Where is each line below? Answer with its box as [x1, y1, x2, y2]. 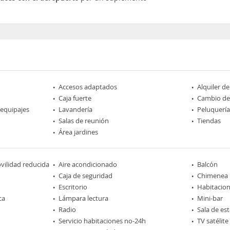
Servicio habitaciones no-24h [59, 216, 146, 225]
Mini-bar [197, 193, 223, 203]
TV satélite [197, 216, 228, 225]
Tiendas [197, 116, 221, 125]
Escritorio [59, 182, 88, 191]
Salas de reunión [59, 116, 109, 125]
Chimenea [197, 170, 228, 180]
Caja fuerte [59, 93, 92, 103]
